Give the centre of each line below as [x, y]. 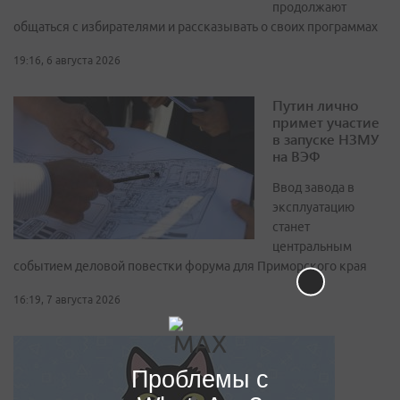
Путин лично [316, 105]
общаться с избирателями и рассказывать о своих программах [196, 27]
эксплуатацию [313, 208]
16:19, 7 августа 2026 [67, 300]
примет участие [326, 122]
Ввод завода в [313, 188]
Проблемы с [200, 379]
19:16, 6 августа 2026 [67, 61]
